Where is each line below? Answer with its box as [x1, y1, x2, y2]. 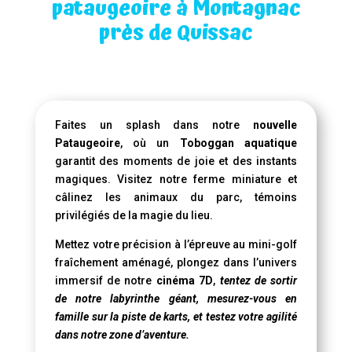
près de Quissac [98, 16, 254, 49]
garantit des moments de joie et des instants [54, 154, 298, 167]
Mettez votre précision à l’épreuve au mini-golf [54, 237, 298, 251]
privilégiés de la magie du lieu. [54, 208, 213, 222]
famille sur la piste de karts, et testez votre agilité [54, 310, 298, 323]
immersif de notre [54, 273, 156, 287]
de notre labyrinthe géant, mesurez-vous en [54, 291, 298, 305]
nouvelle [253, 118, 298, 131]
